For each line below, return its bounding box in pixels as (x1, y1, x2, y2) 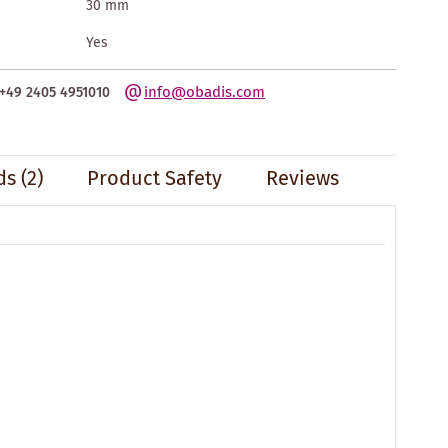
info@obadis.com (144, 80, 265, 105)
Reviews (265, 163, 339, 195)
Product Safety (86, 163, 222, 195)
